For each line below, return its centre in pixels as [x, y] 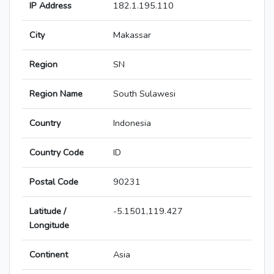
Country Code [57, 153]
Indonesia [132, 123]
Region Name [56, 94]
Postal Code [54, 182]
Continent [49, 255]
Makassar [132, 35]
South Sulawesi [144, 94]
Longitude [49, 225]
